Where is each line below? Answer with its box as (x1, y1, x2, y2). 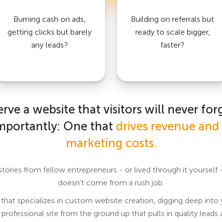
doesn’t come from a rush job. (58, 177, 164, 187)
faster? (161, 40, 185, 50)
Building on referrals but (131, 14, 215, 24)
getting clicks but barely (7, 27, 92, 37)
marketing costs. (65, 135, 157, 150)
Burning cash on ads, (13, 14, 86, 24)
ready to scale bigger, (135, 27, 210, 37)
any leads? (31, 40, 68, 50)
